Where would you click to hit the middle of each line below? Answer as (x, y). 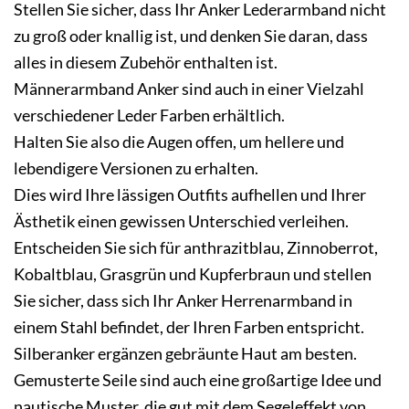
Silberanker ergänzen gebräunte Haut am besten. (185, 354)
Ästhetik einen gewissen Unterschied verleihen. (181, 221)
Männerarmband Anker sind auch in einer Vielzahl (189, 89)
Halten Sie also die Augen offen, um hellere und (179, 142)
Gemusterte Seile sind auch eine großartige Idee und (198, 380)
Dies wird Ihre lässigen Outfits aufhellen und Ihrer (190, 195)
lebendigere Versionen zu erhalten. (136, 168)
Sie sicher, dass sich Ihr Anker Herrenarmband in (183, 301)
